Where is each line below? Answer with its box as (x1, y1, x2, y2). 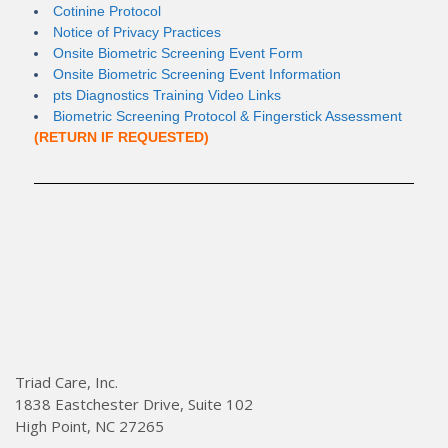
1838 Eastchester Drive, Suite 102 (15, 394, 253, 415)
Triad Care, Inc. (15, 372, 118, 393)
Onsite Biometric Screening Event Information (52, 65, 341, 82)
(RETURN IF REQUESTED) (33, 128, 209, 145)
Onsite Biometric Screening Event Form (52, 44, 303, 61)
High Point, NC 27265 (15, 416, 164, 437)
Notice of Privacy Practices (52, 23, 221, 40)
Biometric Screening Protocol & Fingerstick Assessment (52, 107, 402, 124)
